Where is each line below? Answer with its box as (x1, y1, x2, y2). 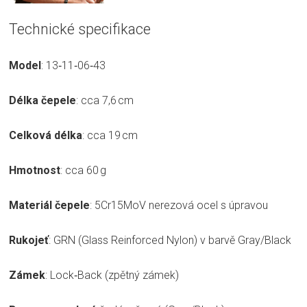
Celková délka (9, 129, 82, 143)
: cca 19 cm (82, 129, 138, 143)
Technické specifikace (9, 21, 151, 38)
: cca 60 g (60, 164, 106, 177)
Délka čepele (9, 94, 76, 108)
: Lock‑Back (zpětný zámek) (45, 269, 179, 282)
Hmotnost (9, 164, 60, 177)
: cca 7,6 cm (76, 94, 134, 108)
